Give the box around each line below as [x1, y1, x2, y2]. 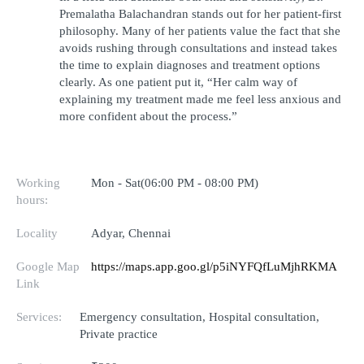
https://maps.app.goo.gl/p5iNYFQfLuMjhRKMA [90, 259, 337, 273]
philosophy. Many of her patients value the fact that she [59, 24, 340, 37]
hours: [16, 193, 48, 206]
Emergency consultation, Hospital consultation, [80, 310, 320, 323]
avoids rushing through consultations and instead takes [59, 41, 337, 54]
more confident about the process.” [59, 109, 237, 123]
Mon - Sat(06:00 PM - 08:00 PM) [90, 175, 258, 189]
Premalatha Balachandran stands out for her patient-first [59, 6, 341, 20]
